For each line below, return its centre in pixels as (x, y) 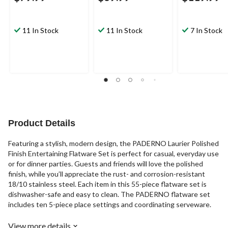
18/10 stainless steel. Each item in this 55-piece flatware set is (107, 184)
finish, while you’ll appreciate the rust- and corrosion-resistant (107, 174)
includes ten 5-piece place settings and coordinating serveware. (110, 205)
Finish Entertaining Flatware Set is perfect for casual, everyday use (113, 154)
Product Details (42, 123)
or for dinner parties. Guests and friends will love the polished (106, 164)
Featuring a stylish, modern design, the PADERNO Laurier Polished (113, 144)
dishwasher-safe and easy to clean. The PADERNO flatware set (109, 194)
